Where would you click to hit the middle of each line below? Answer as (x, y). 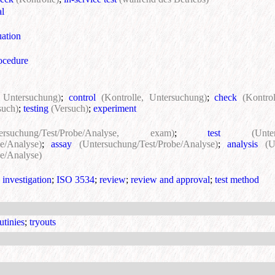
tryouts (43, 222)
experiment (115, 109)
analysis (243, 144)
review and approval (170, 180)
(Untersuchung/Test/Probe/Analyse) (148, 144)
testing (36, 109)
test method (237, 180)
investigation (27, 180)
